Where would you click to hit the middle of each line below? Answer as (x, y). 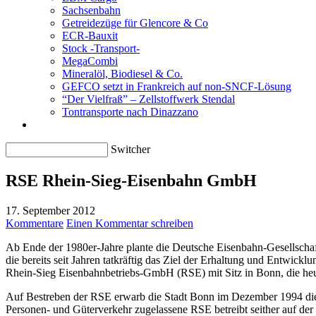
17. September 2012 (50, 210)
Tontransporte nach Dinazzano (130, 112)
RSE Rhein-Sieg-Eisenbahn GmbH (131, 180)
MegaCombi (90, 61)
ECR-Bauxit (90, 36)
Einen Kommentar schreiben (130, 223)
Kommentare (35, 223)
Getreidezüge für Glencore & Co (135, 23)
